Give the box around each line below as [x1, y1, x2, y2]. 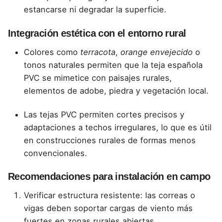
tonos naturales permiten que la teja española [24, 59, 203, 70]
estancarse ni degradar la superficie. [24, 4, 166, 15]
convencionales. [24, 148, 87, 158]
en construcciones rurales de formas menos [24, 135, 196, 145]
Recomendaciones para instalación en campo [8, 170, 211, 182]
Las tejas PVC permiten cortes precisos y [24, 109, 184, 119]
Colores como [24, 47, 80, 57]
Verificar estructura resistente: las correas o [24, 190, 195, 200]
